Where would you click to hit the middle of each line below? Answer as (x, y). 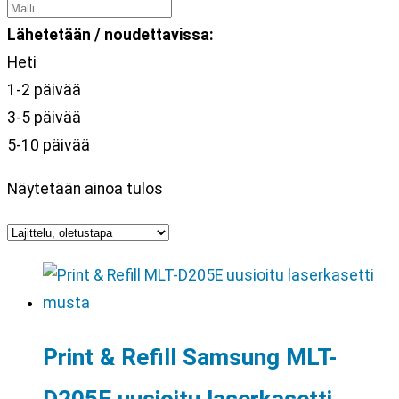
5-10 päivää (49, 145)
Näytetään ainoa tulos (85, 188)
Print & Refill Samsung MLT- (190, 357)
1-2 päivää (44, 90)
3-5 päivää (44, 118)
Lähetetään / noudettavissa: (110, 35)
